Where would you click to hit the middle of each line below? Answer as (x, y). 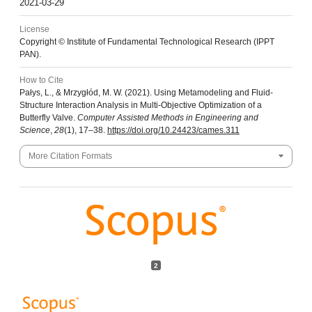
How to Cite (41, 80)
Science (34, 131)
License (34, 29)
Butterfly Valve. (48, 118)
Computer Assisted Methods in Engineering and (167, 118)
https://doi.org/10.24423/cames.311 (173, 131)
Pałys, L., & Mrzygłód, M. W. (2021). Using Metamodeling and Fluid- (146, 93)
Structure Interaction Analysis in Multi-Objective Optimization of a (140, 106)
